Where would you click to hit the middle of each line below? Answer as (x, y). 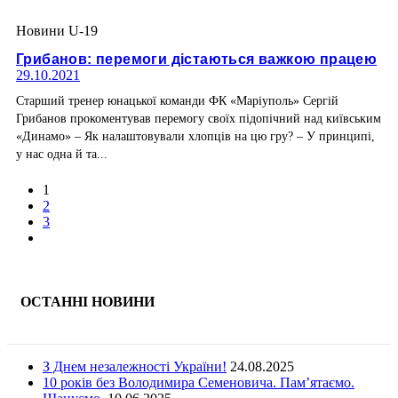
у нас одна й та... (62, 154)
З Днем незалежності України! (135, 367)
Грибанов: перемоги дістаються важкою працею (197, 59)
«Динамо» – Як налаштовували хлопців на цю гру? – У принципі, (195, 136)
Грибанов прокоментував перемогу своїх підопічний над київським (199, 118)
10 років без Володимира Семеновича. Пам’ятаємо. (199, 383)
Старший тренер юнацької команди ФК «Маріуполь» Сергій (177, 100)
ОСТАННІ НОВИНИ (88, 301)
